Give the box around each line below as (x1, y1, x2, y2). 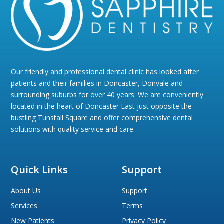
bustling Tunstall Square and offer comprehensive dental (11, 112, 193, 122)
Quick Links (11, 162, 68, 176)
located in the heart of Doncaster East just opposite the (11, 101, 192, 111)
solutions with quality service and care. (11, 124, 135, 134)
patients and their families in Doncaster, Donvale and (11, 78, 183, 88)
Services (11, 200, 38, 210)
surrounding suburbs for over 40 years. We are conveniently (11, 89, 204, 99)
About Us (11, 185, 41, 195)
